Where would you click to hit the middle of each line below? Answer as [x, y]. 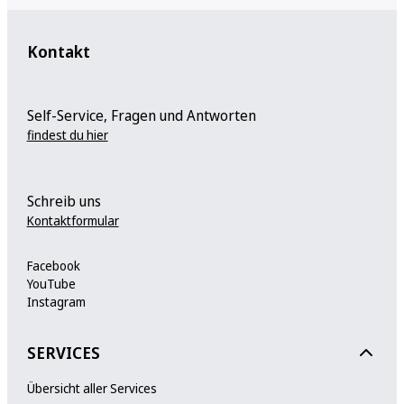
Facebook [53, 265]
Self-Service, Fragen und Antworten [141, 115]
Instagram [56, 301]
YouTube [51, 283]
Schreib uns [64, 201]
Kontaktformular [73, 220]
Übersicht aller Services [92, 388]
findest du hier [67, 134]
